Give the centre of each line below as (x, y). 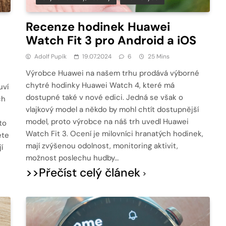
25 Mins (159, 57)
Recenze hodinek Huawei (98, 27)
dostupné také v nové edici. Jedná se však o (105, 98)
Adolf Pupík (51, 57)
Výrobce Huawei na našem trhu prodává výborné (113, 73)
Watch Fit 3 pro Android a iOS (111, 41)
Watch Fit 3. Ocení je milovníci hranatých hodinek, (115, 134)
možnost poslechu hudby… (72, 158)
